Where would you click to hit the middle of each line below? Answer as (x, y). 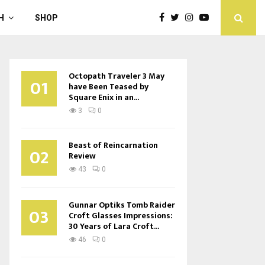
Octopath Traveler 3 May (117, 76)
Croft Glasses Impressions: (121, 216)
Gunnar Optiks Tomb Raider (122, 205)
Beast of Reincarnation (113, 145)
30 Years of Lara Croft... (114, 226)
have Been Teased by (109, 87)
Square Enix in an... (104, 97)
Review (82, 156)
